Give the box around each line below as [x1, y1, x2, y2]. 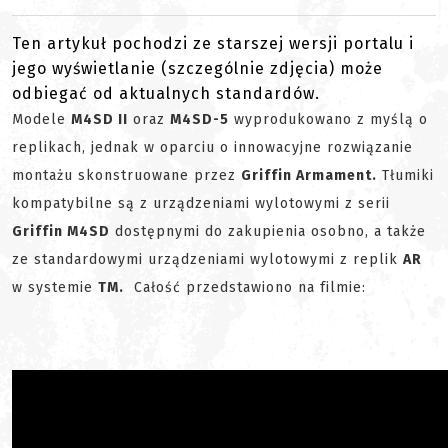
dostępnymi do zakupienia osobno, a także [110, 223, 426, 241]
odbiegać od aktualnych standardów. [12, 84, 320, 104]
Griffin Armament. [241, 167, 377, 185]
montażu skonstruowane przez [12, 167, 241, 185]
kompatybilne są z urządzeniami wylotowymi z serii [12, 195, 390, 213]
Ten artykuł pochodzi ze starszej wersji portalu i [12, 34, 414, 54]
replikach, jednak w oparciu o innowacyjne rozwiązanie [12, 139, 413, 157]
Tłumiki [377, 167, 434, 185]
